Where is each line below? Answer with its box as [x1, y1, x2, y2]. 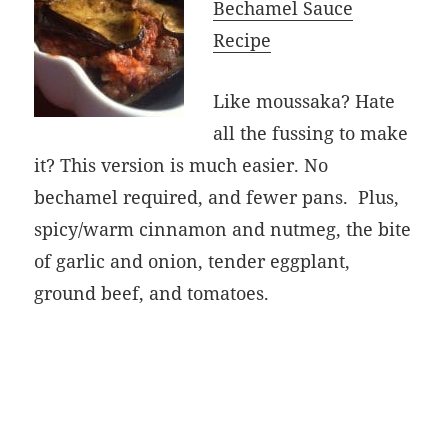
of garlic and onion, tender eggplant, [34, 248, 351, 273]
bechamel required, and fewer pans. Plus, [34, 184, 400, 209]
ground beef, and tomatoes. [34, 280, 270, 305]
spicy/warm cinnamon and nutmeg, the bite [34, 216, 412, 241]
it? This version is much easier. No [34, 152, 329, 177]
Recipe [213, 27, 272, 52]
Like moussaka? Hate [213, 88, 396, 113]
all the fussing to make [213, 120, 409, 145]
